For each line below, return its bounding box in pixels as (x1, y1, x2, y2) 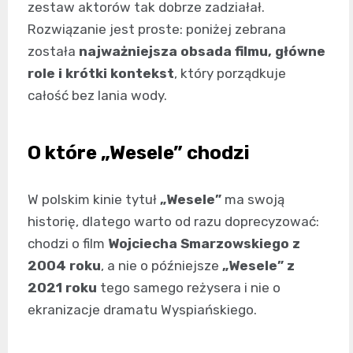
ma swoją (221, 191, 284, 208)
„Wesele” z (222, 258, 295, 274)
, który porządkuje (174, 65, 286, 82)
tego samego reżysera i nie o (97, 280, 281, 296)
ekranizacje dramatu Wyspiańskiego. (28, 302, 257, 318)
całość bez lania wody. (28, 87, 167, 104)
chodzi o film (28, 236, 108, 252)
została (28, 43, 79, 60)
